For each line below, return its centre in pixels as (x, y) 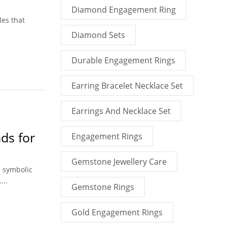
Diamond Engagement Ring (123, 10)
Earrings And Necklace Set (121, 111)
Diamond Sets (98, 35)
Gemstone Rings (103, 187)
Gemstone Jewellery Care (119, 162)
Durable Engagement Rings (123, 60)
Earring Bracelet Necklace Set (127, 86)
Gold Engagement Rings (117, 212)
